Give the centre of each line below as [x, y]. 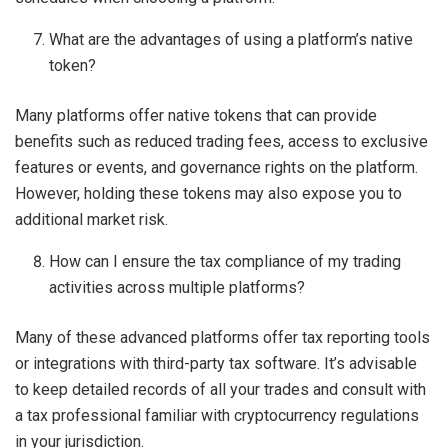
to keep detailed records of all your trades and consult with [220, 390]
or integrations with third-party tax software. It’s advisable [216, 364]
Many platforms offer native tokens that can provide [196, 116]
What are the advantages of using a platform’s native [231, 40]
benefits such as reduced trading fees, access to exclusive [221, 142]
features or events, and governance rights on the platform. [216, 168]
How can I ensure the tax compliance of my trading [225, 262]
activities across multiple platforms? [177, 288]
